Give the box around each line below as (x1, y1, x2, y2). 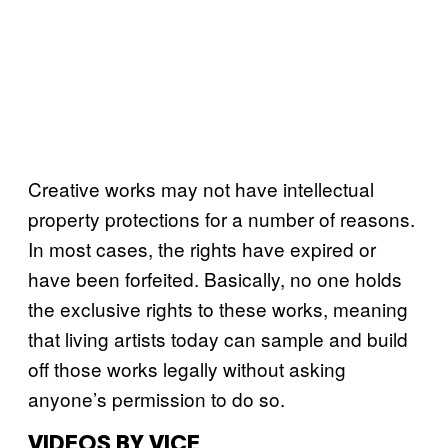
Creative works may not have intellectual (28, 174, 374, 202)
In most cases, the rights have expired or (28, 234, 376, 262)
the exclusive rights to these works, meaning (28, 294, 408, 322)
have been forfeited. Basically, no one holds (28, 264, 402, 292)
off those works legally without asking (28, 354, 346, 382)
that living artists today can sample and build (28, 324, 408, 352)
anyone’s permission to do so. (28, 384, 285, 412)
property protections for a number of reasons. (28, 204, 415, 232)
